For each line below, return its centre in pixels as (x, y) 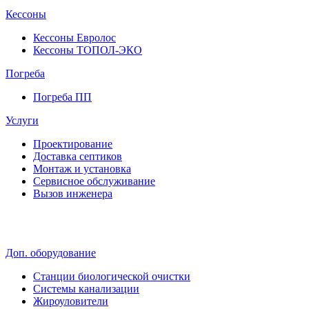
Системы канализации (86, 289)
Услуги (22, 121)
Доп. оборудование (51, 253)
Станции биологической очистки (112, 277)
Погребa (25, 74)
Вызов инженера (73, 194)
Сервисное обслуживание (94, 181)
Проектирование (73, 144)
